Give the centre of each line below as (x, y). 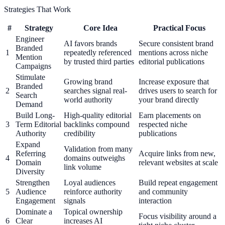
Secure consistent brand (176, 43)
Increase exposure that (174, 81)
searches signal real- (95, 90)
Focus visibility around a (178, 216)
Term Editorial (38, 124)
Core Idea (100, 28)
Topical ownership (93, 211)
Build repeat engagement (178, 182)
